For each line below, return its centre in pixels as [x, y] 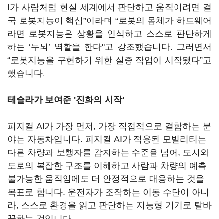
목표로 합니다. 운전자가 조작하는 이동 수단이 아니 [108, 192]
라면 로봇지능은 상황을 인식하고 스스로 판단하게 [109, 34]
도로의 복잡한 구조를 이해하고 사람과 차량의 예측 [107, 166]
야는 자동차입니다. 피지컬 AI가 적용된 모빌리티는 [107, 139]
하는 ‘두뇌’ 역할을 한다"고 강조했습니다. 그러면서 [109, 47]
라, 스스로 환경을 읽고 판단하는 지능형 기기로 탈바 [109, 205]
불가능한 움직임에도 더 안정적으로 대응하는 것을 [106, 179]
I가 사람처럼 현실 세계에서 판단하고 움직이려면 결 [109, 7]
